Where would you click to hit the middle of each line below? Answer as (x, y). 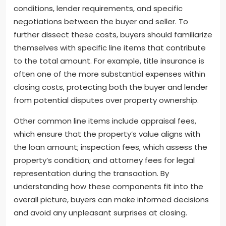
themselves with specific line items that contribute (110, 48)
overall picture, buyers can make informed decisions (111, 200)
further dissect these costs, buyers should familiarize (113, 35)
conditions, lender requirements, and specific (98, 9)
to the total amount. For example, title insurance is (109, 61)
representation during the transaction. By (91, 174)
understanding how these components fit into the (108, 187)
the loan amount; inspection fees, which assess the (110, 147)
